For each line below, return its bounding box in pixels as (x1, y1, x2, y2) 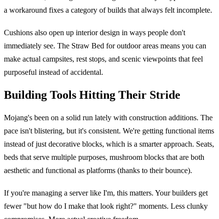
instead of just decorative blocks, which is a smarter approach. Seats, (4, 140, 214, 149)
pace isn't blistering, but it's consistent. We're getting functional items (4, 127, 214, 135)
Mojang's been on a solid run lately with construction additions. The (4, 113, 213, 122)
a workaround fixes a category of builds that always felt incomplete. (4, 6, 212, 15)
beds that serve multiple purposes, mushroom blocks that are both (4, 153, 204, 162)
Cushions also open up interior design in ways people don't (4, 28, 185, 37)
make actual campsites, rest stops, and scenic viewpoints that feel (4, 54, 203, 63)
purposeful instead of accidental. (4, 67, 103, 76)
